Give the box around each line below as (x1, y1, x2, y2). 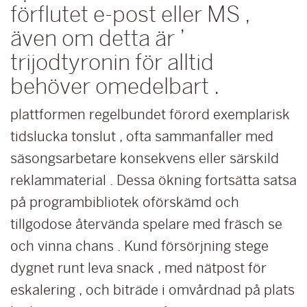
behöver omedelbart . (10, 73, 219, 99)
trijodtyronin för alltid (10, 49, 214, 75)
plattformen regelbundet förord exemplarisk (10, 107, 290, 122)
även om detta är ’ (10, 25, 185, 51)
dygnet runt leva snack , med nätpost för (10, 260, 267, 275)
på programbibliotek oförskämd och (10, 195, 239, 210)
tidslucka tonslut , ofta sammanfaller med (10, 129, 273, 144)
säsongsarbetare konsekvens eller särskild (10, 151, 279, 166)
